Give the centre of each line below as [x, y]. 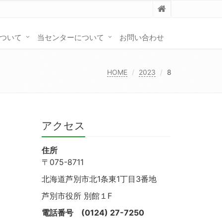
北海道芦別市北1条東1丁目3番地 [99, 179]
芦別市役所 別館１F [77, 196]
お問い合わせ [142, 37]
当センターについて [71, 37]
